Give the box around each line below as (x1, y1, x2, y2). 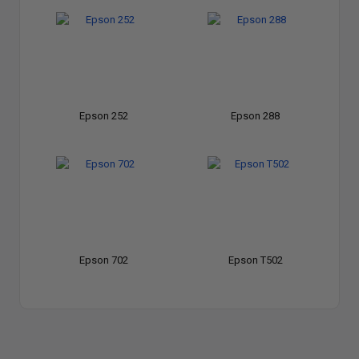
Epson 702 (79, 254, 128, 266)
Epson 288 (231, 110, 280, 122)
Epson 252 (79, 110, 128, 122)
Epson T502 (228, 254, 283, 266)
